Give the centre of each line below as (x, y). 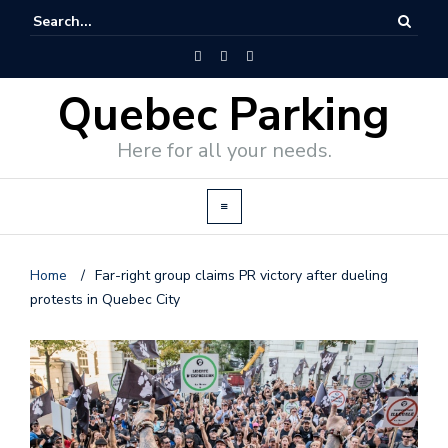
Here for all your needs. (224, 150)
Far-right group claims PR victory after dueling (241, 275)
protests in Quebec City (105, 299)
